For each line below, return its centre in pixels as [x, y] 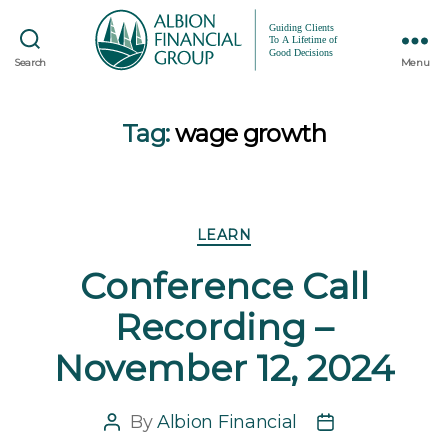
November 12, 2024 [224, 367]
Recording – [224, 326]
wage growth [250, 134]
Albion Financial [227, 421]
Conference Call [224, 285]
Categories [269, 231]
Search [30, 62]
